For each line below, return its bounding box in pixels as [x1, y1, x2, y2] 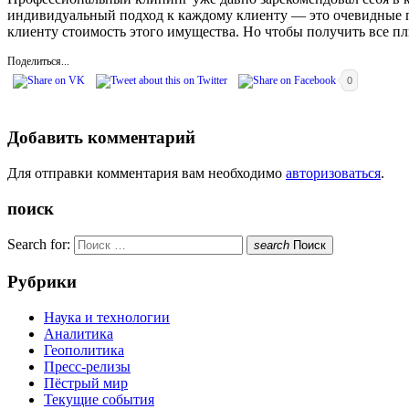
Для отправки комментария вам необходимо [7, 164, 286, 181]
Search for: [7, 236, 70, 253]
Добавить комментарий [7, 128, 195, 148]
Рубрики [7, 272, 77, 292]
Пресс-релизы [44, 358, 131, 374]
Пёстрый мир [44, 374, 128, 391]
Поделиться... [7, 55, 69, 68]
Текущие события [44, 391, 154, 407]
